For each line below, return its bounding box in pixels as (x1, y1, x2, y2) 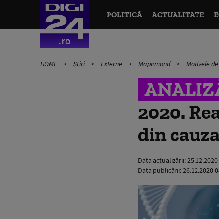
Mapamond (138, 59, 172, 68)
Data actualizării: (138, 156, 187, 165)
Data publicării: (138, 166, 183, 175)
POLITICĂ (106, 10, 142, 19)
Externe (101, 59, 124, 68)
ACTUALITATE (152, 10, 204, 19)
